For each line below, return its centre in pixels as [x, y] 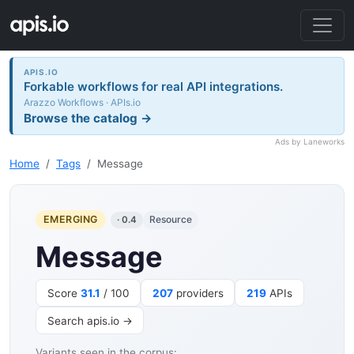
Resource [171, 220]
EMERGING [70, 220]
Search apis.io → [90, 320]
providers [198, 293]
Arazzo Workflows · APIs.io [83, 102]
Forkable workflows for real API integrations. [154, 86]
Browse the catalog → [88, 118]
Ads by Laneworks [310, 142]
